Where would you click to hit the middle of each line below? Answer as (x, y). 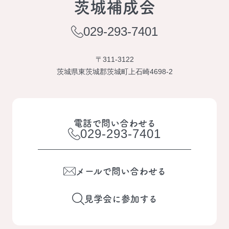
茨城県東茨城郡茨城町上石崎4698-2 (114, 72)
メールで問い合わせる (121, 171)
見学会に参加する (121, 199)
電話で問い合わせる (114, 123)
